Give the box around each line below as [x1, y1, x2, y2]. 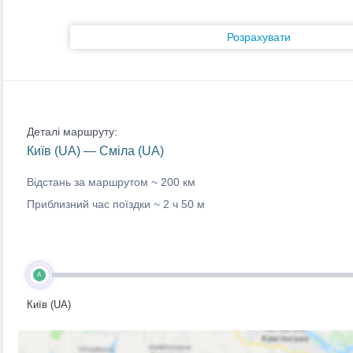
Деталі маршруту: [26, 125, 117, 138]
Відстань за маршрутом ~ [26, 176, 161, 188]
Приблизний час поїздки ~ [26, 198, 163, 210]
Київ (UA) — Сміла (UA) [26, 144, 164, 158]
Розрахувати [227, 31, 291, 43]
